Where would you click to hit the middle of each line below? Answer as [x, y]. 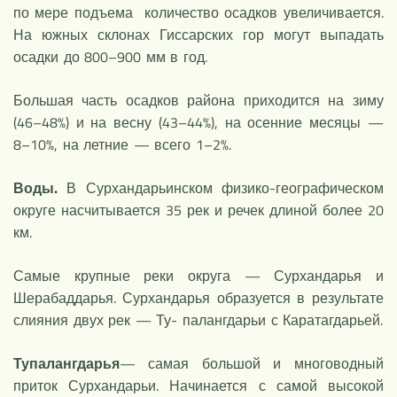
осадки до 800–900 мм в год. [110, 56]
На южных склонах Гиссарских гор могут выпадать [198, 34]
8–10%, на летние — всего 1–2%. [122, 144]
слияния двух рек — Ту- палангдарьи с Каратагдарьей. [198, 319]
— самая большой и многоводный [252, 363]
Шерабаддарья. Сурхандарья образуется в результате [198, 297]
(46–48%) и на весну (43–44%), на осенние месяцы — [198, 122]
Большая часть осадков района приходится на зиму [198, 100]
